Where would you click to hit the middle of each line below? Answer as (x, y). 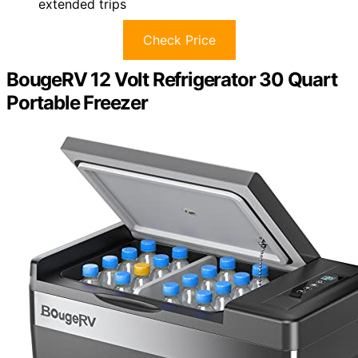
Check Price (179, 40)
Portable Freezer (77, 103)
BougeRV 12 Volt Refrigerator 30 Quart (172, 80)
